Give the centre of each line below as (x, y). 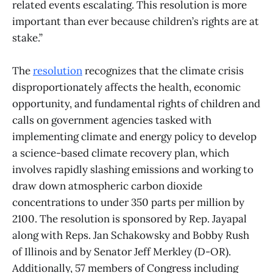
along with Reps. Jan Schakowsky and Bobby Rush (131, 236)
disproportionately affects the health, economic (126, 87)
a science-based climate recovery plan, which (121, 153)
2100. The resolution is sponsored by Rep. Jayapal (129, 219)
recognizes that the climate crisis (163, 71)
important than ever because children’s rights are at (136, 22)
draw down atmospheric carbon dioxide (107, 186)
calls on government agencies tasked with (112, 120)
